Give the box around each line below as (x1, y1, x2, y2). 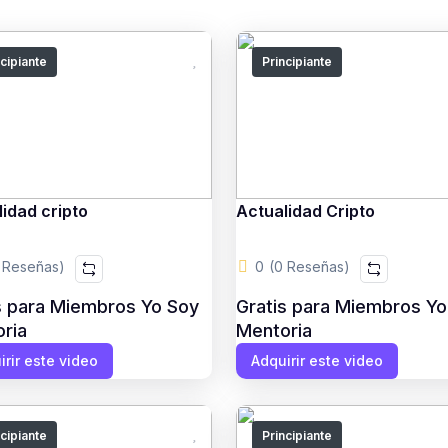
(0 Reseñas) (268, 258, 350, 275)
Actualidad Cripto (235, 201, 375, 221)
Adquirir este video (250, 352, 383, 369)
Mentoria (235, 320, 312, 341)
